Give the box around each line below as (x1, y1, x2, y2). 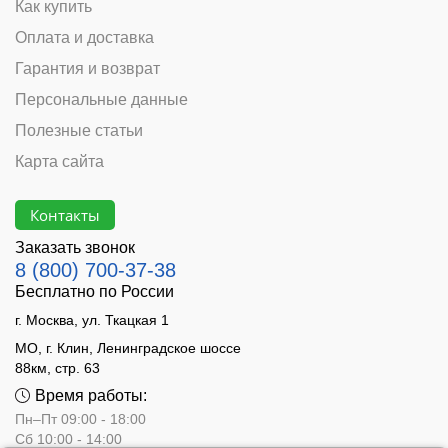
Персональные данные (15, 91, 188, 109)
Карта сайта (15, 153, 104, 171)
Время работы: (35, 387, 147, 405)
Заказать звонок (15, 239, 135, 257)
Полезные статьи (15, 122, 143, 140)
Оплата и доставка (15, 29, 154, 47)
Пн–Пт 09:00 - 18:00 (15, 411, 146, 428)
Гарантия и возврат (15, 60, 160, 78)
